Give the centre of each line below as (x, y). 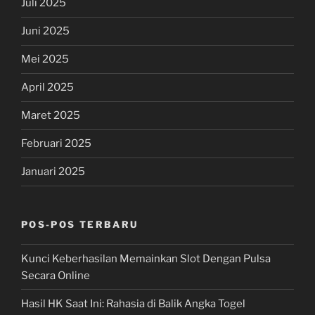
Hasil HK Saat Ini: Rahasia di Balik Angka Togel (133, 303)
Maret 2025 (51, 116)
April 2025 (47, 88)
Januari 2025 (53, 172)
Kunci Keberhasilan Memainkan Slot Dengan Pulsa (146, 258)
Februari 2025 (56, 144)
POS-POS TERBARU (80, 224)
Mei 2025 (45, 59)
